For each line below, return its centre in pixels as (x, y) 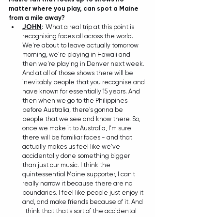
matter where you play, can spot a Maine (74, 8)
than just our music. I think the (67, 165)
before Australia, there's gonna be (73, 109)
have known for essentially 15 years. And (82, 91)
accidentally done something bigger (77, 155)
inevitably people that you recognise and (84, 82)
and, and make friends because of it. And (83, 201)
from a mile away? (38, 17)
